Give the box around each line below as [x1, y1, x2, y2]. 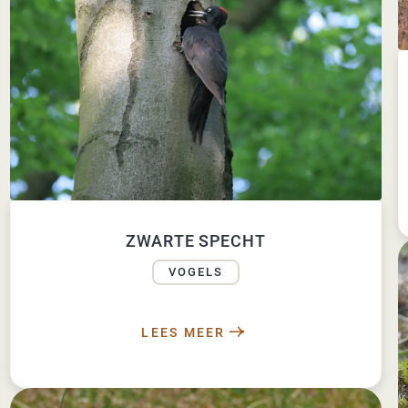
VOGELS [168, 265, 223, 280]
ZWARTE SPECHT [125, 231, 266, 251]
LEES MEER [141, 325, 226, 341]
